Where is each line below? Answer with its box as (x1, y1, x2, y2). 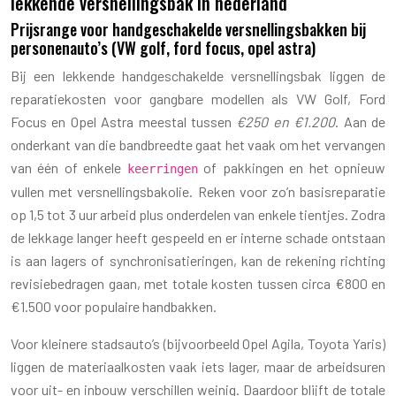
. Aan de (335, 112, 386, 130)
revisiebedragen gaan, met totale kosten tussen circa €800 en (11, 274, 385, 292)
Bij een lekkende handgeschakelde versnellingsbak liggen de (11, 66, 385, 84)
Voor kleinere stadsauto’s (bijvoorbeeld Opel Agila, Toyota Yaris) (11, 334, 385, 352)
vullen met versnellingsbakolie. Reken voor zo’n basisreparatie (11, 182, 385, 200)
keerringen (126, 161, 198, 176)
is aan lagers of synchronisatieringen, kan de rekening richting (11, 251, 385, 269)
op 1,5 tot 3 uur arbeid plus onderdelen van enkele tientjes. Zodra (11, 205, 385, 223)
